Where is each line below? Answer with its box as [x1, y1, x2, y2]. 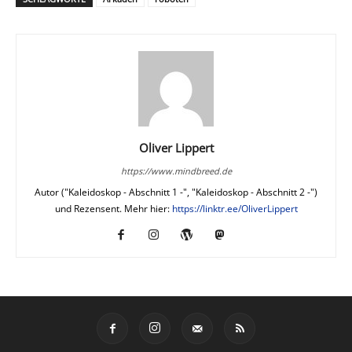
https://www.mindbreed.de [120, 164, 232, 177]
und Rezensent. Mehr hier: [54, 201, 172, 215]
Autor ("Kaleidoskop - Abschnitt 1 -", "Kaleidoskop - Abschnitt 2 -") [35, 185, 317, 199]
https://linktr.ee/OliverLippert [171, 201, 298, 215]
